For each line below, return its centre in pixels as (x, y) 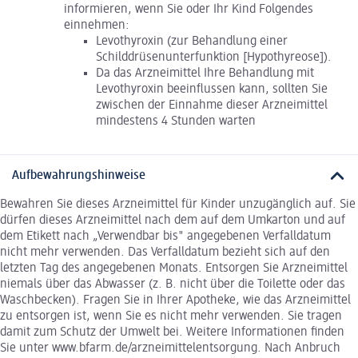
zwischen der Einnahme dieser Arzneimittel (212, 105)
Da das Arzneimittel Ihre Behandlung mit (205, 73)
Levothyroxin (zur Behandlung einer (192, 41)
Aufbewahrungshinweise (79, 175)
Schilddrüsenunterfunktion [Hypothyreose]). (214, 57)
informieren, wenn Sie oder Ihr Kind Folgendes (189, 9)
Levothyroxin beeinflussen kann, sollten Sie (212, 89)
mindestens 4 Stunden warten (176, 121)
